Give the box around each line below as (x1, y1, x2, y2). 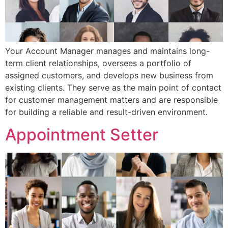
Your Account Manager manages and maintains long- (5, 45, 210, 56)
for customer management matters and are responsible (5, 94, 218, 105)
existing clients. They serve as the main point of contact (5, 82, 221, 93)
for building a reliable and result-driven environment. (5, 106, 208, 117)
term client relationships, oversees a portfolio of (5, 58, 191, 68)
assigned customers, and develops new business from (5, 70, 213, 80)
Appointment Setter (5, 125, 158, 145)
